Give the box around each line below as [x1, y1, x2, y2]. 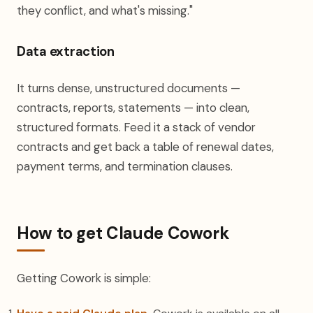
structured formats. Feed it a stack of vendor [17, 119, 256, 135]
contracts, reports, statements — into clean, [17, 100, 249, 115]
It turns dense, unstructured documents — [17, 80, 240, 96]
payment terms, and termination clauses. [17, 159, 233, 174]
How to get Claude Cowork [17, 222, 230, 244]
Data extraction [17, 43, 115, 60]
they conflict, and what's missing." [17, 3, 193, 18]
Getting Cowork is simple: [17, 270, 151, 286]
